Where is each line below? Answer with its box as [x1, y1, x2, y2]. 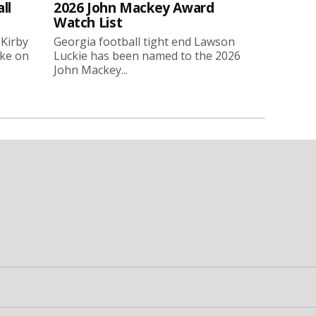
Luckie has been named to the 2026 [54, 47, 241, 63]
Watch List [54, 12, 123, 32]
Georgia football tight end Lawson [54, 33, 235, 49]
